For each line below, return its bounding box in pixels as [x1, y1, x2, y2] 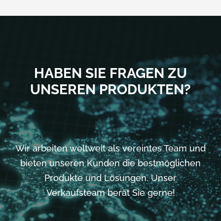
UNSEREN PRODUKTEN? [30, 81, 191, 98]
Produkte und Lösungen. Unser [44, 172, 177, 183]
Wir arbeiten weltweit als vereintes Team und [15, 143, 206, 153]
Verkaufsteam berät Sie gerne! [46, 187, 175, 198]
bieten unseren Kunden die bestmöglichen [20, 157, 201, 168]
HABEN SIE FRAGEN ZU [34, 65, 187, 81]
